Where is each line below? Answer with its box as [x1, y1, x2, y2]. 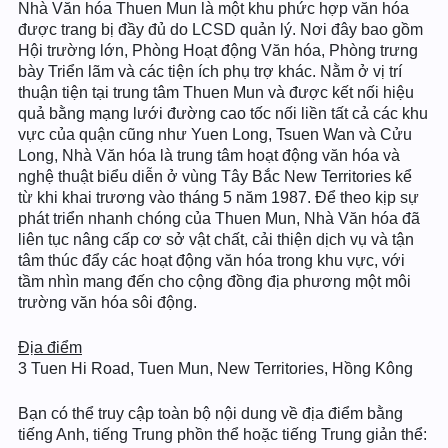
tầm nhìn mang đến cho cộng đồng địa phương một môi [18, 273, 411, 290]
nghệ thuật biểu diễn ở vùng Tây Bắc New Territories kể [18, 168, 412, 185]
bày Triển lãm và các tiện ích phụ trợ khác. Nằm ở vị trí [18, 63, 402, 80]
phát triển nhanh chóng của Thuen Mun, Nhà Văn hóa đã [18, 210, 420, 227]
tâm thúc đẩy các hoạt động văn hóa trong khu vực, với [18, 252, 405, 269]
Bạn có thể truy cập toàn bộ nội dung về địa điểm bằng [18, 405, 403, 422]
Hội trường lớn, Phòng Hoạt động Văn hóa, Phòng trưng [18, 42, 418, 59]
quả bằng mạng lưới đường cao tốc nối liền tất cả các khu [18, 105, 428, 122]
